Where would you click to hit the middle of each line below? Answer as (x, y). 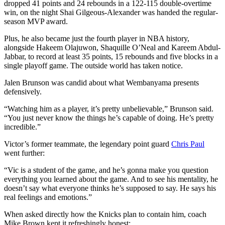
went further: (24, 153)
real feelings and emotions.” (48, 197)
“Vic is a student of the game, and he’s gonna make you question (106, 170)
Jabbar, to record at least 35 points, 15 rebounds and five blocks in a (111, 56)
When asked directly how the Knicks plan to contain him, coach (105, 214)
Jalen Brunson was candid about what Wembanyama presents (101, 82)
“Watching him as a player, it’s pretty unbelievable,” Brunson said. (109, 108)
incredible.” (22, 127)
